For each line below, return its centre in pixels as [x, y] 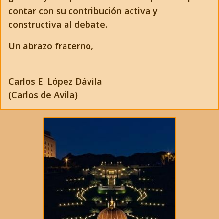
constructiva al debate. [58, 24]
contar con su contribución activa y [83, 11]
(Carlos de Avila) [43, 95]
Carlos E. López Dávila [55, 81]
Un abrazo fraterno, [51, 46]
